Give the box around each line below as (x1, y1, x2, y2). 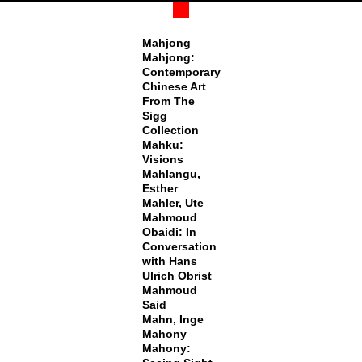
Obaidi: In (141, 225, 196, 238)
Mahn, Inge (141, 313, 204, 326)
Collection (141, 124, 199, 137)
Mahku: (141, 138, 183, 151)
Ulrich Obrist (141, 269, 212, 282)
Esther (141, 182, 178, 195)
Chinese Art (141, 80, 206, 93)
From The (141, 95, 195, 107)
